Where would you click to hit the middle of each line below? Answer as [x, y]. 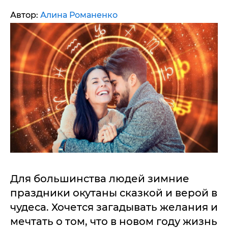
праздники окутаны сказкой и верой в [114, 193]
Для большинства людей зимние [100, 179]
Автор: [25, 15]
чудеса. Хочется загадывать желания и [114, 207]
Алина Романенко [79, 15]
